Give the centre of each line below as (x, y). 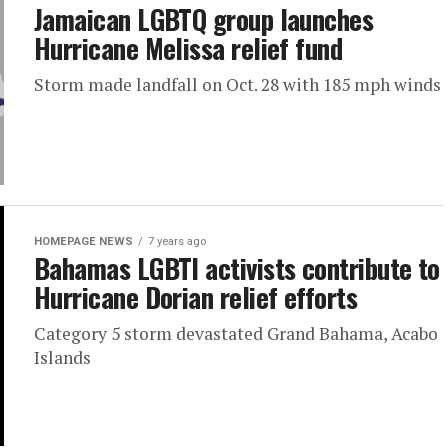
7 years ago (177, 241)
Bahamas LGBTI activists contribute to (237, 268)
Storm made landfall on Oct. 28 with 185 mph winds (237, 84)
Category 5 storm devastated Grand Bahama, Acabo (236, 333)
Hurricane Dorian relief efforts (196, 297)
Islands (62, 357)
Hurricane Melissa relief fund (188, 48)
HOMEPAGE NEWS (83, 241)
